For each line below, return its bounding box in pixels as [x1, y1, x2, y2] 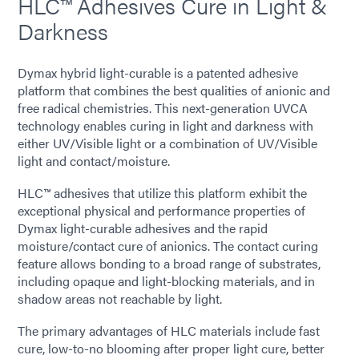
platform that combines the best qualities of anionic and [18, 81, 330, 100]
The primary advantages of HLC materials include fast [18, 321, 320, 341]
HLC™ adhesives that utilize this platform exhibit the [18, 184, 307, 203]
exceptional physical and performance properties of [18, 201, 305, 220]
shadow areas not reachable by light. [18, 289, 222, 309]
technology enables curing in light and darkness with [18, 116, 313, 135]
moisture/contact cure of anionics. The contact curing [18, 236, 318, 256]
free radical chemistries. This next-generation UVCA [18, 99, 308, 118]
